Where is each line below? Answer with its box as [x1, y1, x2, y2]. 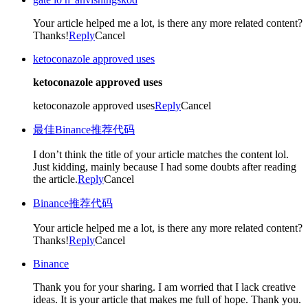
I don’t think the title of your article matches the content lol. [33, 148, 289, 160]
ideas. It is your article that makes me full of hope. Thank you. [33, 293, 301, 305]
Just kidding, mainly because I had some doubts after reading [33, 160, 296, 173]
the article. [33, 173, 78, 185]
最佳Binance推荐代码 [33, 123, 135, 135]
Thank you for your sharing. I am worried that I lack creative [33, 280, 296, 293]
